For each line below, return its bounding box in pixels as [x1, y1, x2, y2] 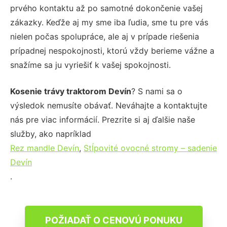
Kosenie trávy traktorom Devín [10, 86, 131, 96]
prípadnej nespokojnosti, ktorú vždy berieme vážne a [10, 45, 214, 56]
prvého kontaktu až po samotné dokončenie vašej [10, 3, 203, 13]
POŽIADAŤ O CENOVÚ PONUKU [45, 214, 182, 225]
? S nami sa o [131, 86, 182, 96]
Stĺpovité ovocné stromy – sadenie [84, 142, 217, 153]
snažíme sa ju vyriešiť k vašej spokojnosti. [10, 59, 171, 70]
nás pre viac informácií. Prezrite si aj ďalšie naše [10, 114, 195, 125]
